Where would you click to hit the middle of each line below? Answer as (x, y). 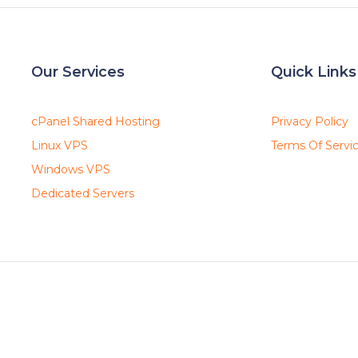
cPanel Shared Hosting (95, 121)
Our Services (78, 72)
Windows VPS (71, 169)
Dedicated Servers (83, 193)
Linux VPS (60, 145)
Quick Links (314, 72)
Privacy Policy (310, 121)
